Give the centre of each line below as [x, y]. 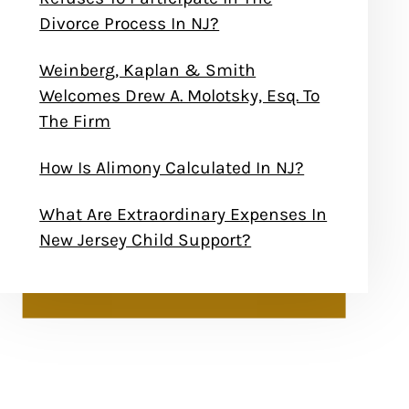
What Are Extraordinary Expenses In [184, 214]
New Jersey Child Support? [146, 239]
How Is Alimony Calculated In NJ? [172, 167]
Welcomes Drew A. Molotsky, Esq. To [180, 95]
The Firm [75, 121]
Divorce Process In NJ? [130, 23]
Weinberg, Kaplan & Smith [148, 69]
